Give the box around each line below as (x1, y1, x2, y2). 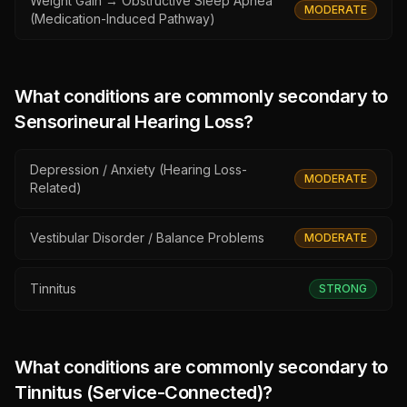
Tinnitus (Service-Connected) (15, 382, 263, 403)
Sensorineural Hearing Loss (15, 111, 243, 133)
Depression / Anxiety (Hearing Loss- (30, 162, 247, 177)
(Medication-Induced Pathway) (30, 11, 215, 26)
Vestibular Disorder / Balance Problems (30, 230, 264, 245)
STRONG (319, 282, 367, 295)
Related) (30, 180, 82, 195)
